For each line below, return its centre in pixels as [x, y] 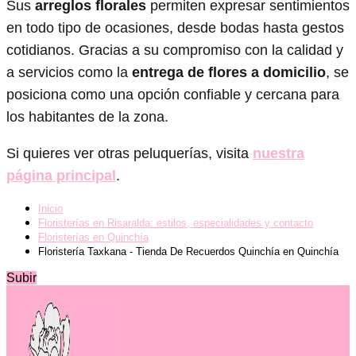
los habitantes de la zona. [87, 116]
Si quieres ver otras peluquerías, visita [130, 153]
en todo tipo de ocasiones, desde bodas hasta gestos [175, 27]
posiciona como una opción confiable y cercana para [173, 94]
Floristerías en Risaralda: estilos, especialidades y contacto [176, 222]
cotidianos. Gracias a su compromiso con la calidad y [175, 50]
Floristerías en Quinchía [93, 237]
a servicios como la [69, 72]
